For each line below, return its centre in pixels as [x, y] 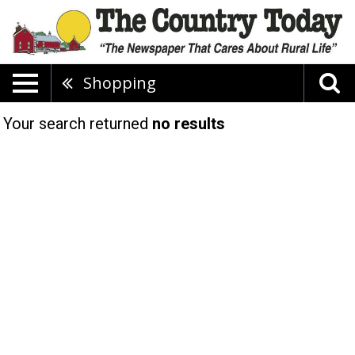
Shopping [120, 83]
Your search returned [78, 124]
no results [189, 124]
